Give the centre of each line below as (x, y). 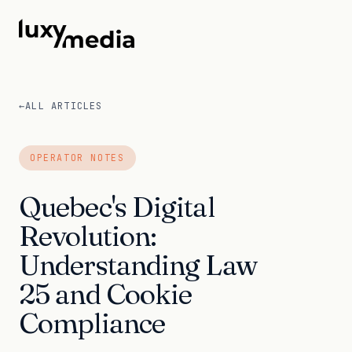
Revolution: (88, 236)
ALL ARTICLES (64, 106)
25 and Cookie (106, 294)
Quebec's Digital (117, 207)
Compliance (92, 323)
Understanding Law (138, 265)
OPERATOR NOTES (77, 158)
